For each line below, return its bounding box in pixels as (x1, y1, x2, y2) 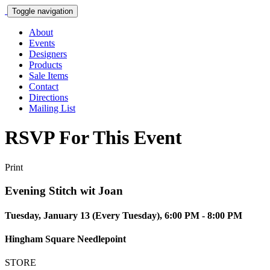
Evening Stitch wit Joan (5, 184, 123, 197)
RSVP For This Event (5, 127, 182, 149)
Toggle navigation (12, 7, 73, 16)
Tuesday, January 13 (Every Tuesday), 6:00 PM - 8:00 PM (5, 210, 242, 221)
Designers (29, 49, 67, 59)
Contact (29, 81, 58, 92)
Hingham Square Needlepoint (5, 234, 126, 245)
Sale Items (29, 71, 68, 81)
